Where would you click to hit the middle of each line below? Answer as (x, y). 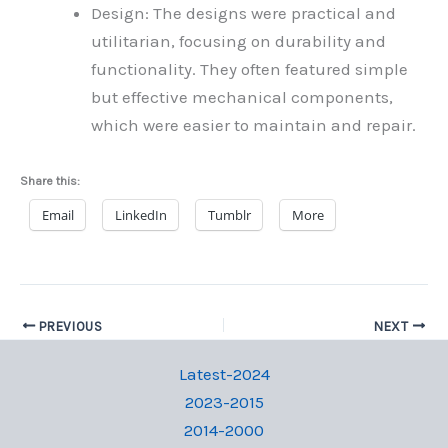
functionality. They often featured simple (249, 69)
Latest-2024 (224, 374)
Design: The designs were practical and (243, 13)
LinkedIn (141, 214)
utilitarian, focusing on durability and (238, 41)
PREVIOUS (69, 326)
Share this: (50, 180)
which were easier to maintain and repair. (253, 125)
